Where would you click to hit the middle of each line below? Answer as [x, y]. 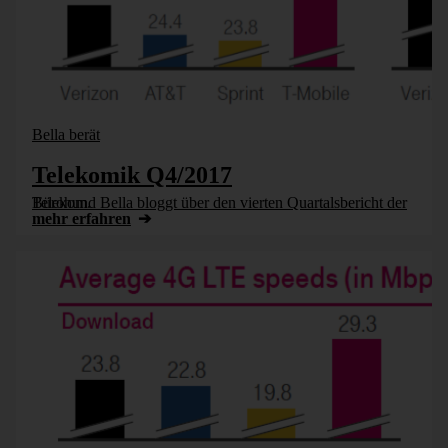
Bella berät [66, 134]
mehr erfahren [81, 218]
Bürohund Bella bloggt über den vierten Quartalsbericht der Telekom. [61, 202]
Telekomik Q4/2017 [132, 175]
